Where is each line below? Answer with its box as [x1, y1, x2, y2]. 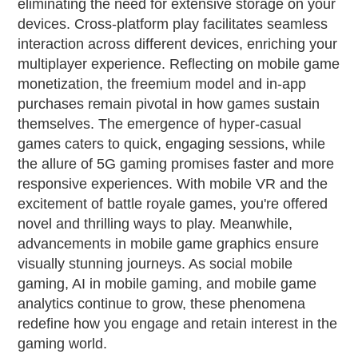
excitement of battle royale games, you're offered [18, 196, 328, 213]
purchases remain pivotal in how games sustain [18, 96, 320, 113]
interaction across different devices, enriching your [18, 36, 338, 53]
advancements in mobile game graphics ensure [18, 236, 320, 253]
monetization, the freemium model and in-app [18, 76, 307, 93]
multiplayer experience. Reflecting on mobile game [18, 56, 340, 73]
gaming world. [18, 336, 108, 352]
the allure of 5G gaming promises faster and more [18, 156, 335, 173]
